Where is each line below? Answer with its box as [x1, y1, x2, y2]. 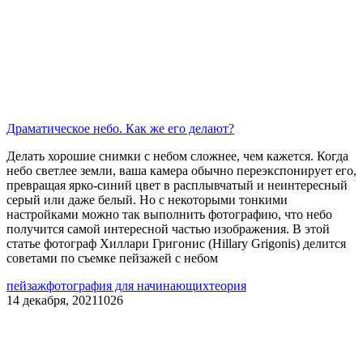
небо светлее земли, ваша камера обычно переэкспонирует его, [6, 163, 357, 177]
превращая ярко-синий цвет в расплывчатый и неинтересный [6, 177, 348, 192]
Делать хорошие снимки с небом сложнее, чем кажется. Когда [6, 148, 348, 163]
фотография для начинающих [46, 278, 209, 293]
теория [209, 278, 246, 293]
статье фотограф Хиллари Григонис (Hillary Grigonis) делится [6, 236, 346, 250]
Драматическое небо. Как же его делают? [6, 121, 234, 135]
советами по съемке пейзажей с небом [6, 250, 218, 265]
